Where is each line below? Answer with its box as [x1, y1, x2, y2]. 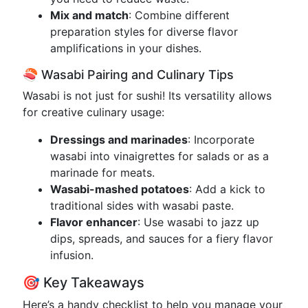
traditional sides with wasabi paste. [50, 199, 234, 212]
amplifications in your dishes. [50, 41, 201, 55]
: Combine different [129, 8, 230, 22]
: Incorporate [188, 133, 254, 146]
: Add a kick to [189, 182, 265, 196]
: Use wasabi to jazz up [137, 215, 259, 229]
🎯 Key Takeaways [23, 274, 144, 291]
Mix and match [50, 8, 129, 22]
